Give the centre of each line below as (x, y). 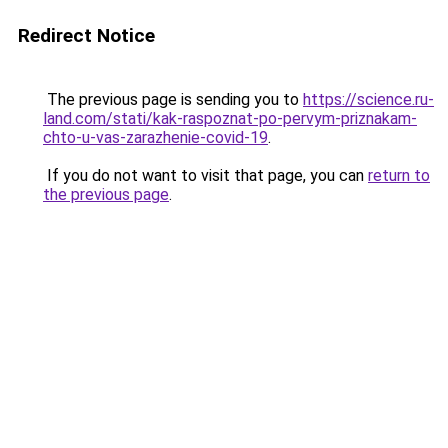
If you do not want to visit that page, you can (205, 175)
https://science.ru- (368, 99)
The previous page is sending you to (173, 99)
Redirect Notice (86, 35)
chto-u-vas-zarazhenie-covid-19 (155, 137)
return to (399, 175)
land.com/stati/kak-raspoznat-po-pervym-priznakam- (230, 118)
